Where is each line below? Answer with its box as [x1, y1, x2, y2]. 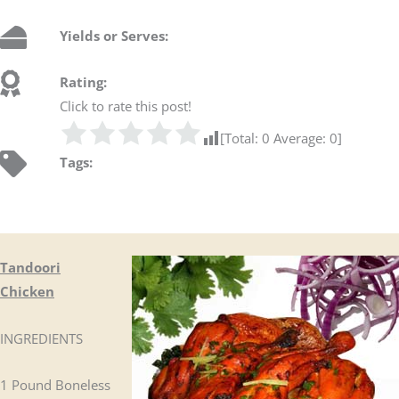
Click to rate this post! [60, 97, 192, 116]
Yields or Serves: [60, 26, 176, 45]
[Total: [220, 129, 263, 148]
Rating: [60, 73, 108, 92]
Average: [270, 129, 330, 148]
